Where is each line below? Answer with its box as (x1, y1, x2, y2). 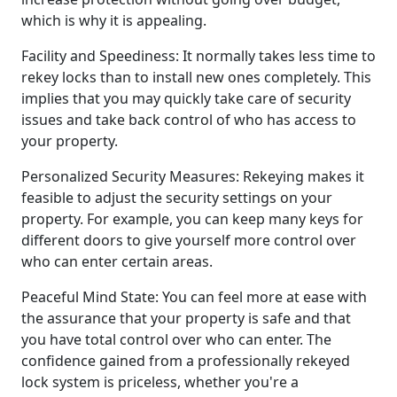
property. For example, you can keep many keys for (21, 208, 363, 229)
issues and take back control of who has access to (21, 109, 356, 129)
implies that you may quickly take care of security (21, 88, 351, 108)
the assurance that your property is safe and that (21, 307, 351, 328)
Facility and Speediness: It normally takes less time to (21, 45, 376, 66)
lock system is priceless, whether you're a (21, 371, 299, 392)
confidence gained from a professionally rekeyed (21, 350, 350, 370)
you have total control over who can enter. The (21, 329, 331, 349)
